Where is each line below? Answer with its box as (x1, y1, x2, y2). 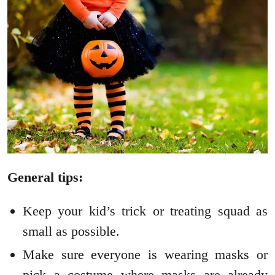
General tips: (7, 169, 87, 185)
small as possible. (23, 223, 120, 239)
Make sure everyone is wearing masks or (23, 247, 268, 263)
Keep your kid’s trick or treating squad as (23, 203, 268, 219)
